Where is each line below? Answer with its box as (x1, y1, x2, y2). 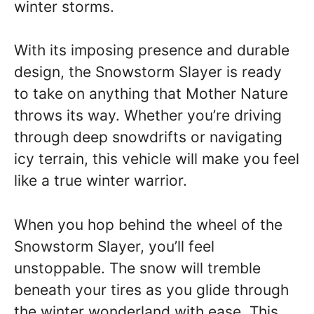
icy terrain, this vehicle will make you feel (14, 150, 299, 168)
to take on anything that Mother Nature (14, 85, 288, 102)
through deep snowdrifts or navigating (14, 128, 282, 146)
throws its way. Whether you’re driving (14, 107, 282, 124)
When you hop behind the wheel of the (14, 215, 282, 233)
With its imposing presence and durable (14, 41, 289, 59)
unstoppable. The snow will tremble (14, 259, 261, 277)
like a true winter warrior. (14, 172, 187, 189)
